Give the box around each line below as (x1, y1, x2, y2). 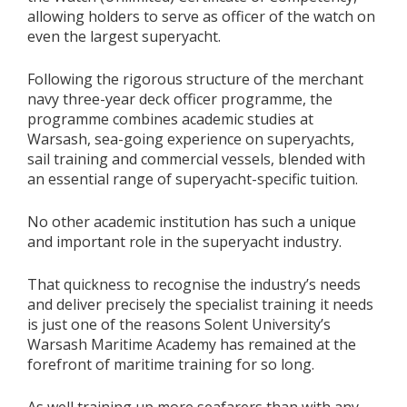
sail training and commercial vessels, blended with (26, 149, 365, 169)
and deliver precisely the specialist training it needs (26, 294, 373, 314)
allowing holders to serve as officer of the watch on (26, 6, 375, 26)
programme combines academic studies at (26, 109, 313, 129)
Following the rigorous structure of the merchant (26, 69, 363, 89)
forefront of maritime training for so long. (26, 354, 314, 374)
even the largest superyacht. (26, 26, 221, 46)
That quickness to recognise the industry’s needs (26, 274, 361, 294)
